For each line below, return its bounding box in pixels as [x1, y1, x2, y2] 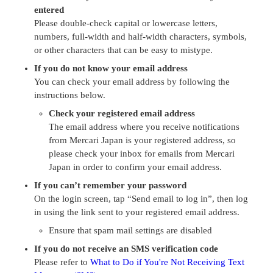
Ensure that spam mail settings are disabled [49, 225, 212, 235]
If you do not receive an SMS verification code [34, 244, 218, 253]
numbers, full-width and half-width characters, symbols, [34, 32, 247, 41]
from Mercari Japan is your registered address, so [49, 135, 236, 145]
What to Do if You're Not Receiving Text [90, 257, 244, 267]
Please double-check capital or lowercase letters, [34, 18, 218, 28]
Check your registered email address [49, 108, 195, 118]
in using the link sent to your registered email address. [34, 207, 239, 217]
